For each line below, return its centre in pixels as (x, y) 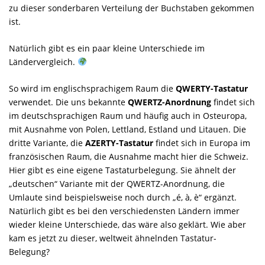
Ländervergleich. (43, 62)
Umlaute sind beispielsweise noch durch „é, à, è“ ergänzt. (123, 197)
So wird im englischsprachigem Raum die (92, 88)
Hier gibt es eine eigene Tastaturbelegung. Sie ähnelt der (122, 170)
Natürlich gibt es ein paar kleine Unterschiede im (107, 48)
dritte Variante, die (47, 143)
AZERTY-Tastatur (119, 143)
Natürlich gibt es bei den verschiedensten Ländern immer (124, 211)
